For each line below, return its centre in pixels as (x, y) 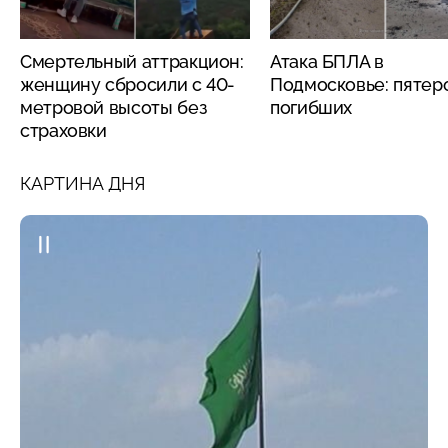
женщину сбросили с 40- (128, 84)
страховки (63, 130)
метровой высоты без (113, 107)
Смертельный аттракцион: (132, 61)
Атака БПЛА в (327, 61)
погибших (311, 107)
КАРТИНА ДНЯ (82, 183)
